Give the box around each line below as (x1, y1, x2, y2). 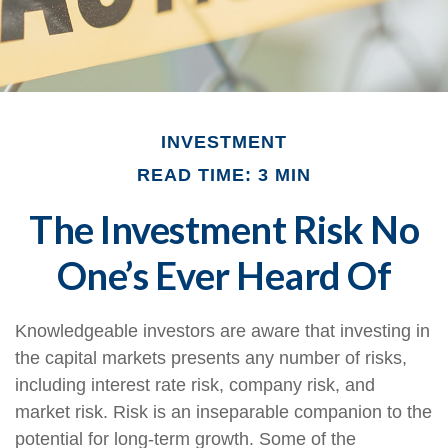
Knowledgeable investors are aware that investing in (15, 321, 430, 341)
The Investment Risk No (29, 206, 419, 252)
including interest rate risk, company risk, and (15, 375, 375, 395)
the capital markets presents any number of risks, (15, 348, 407, 368)
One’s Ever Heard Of (56, 252, 392, 298)
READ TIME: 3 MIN (137, 165, 311, 185)
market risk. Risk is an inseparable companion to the (15, 402, 432, 422)
